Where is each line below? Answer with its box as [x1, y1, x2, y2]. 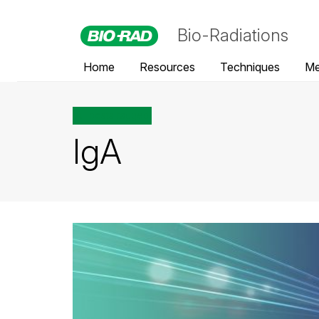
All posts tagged [75, 110, 149, 121]
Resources [140, 60, 195, 74]
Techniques [220, 60, 280, 74]
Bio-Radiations [177, 25, 288, 46]
